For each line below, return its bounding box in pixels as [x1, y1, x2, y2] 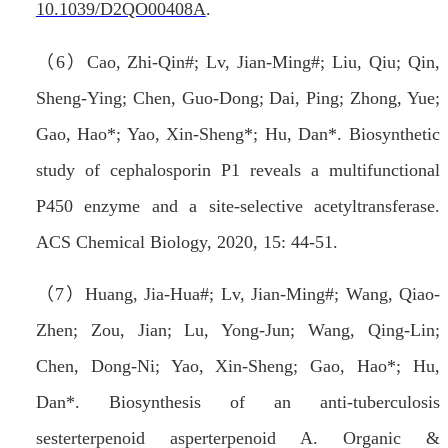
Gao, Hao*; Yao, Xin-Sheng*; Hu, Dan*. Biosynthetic [35, 123, 440, 144]
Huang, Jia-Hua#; [85, 284, 221, 305]
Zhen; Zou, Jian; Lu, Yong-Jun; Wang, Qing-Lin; [35, 320, 440, 341]
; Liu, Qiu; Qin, [320, 51, 441, 72]
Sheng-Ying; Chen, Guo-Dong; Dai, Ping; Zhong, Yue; [35, 87, 440, 108]
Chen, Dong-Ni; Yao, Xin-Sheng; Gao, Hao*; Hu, [35, 356, 440, 377]
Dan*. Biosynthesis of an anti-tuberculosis [35, 392, 440, 413]
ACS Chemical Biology [35, 231, 207, 252]
